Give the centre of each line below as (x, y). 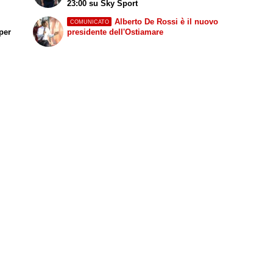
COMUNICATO (89, 22)
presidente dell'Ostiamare (115, 32)
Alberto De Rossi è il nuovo (166, 21)
